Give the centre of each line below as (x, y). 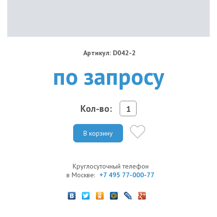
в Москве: (82, 175)
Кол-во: (96, 108)
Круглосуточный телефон (110, 166)
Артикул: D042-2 (109, 53)
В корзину (98, 133)
